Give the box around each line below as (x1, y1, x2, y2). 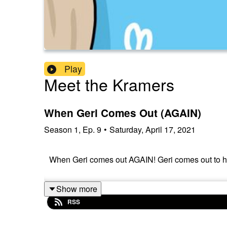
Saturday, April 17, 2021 (109, 123, 196, 135)
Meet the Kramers (44, 72, 174, 96)
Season (44, 123, 72, 135)
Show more (56, 182, 97, 195)
